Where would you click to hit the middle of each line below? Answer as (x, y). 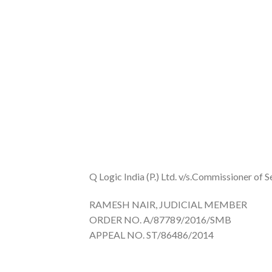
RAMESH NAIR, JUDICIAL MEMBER (168, 204)
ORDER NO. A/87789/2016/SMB (160, 219)
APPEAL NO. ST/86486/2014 (151, 234)
